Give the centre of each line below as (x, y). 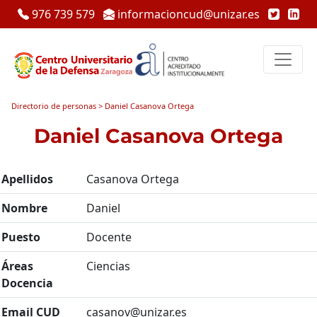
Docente (109, 237)
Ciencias (108, 266)
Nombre (24, 208)
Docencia (27, 283)
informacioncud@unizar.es (189, 14)
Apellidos (27, 179)
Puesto (21, 237)
